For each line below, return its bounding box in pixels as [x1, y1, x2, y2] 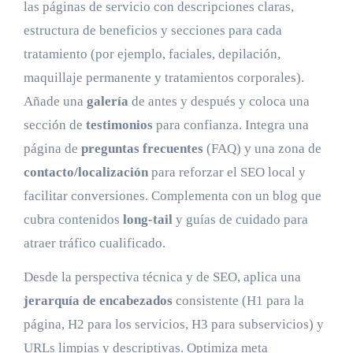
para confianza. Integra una [152, 117, 309, 132]
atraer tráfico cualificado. [23, 235, 165, 251]
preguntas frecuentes [80, 140, 203, 156]
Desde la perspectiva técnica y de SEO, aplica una [23, 269, 301, 284]
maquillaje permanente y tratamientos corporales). [23, 69, 304, 85]
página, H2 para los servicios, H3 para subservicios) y [23, 316, 324, 332]
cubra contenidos [23, 211, 123, 227]
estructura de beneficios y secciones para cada [23, 22, 282, 38]
